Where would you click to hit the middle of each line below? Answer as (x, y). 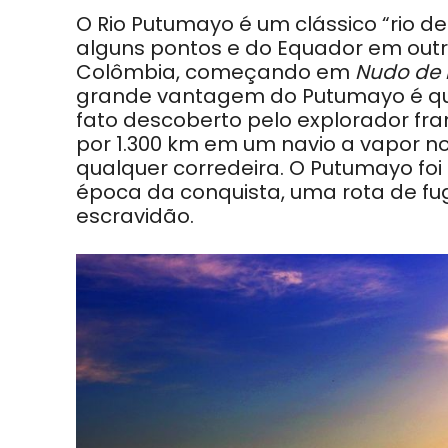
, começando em (265, 72)
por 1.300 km (140, 144)
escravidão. (135, 216)
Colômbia (126, 72)
